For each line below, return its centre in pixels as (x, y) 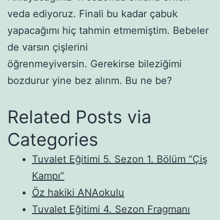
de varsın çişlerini (48, 47)
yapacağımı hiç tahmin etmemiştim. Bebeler (108, 30)
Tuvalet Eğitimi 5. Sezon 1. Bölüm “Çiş (120, 159)
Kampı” (48, 176)
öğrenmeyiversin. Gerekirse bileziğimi (95, 64)
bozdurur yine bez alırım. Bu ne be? (90, 80)
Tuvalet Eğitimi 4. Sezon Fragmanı (111, 209)
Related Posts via (79, 117)
